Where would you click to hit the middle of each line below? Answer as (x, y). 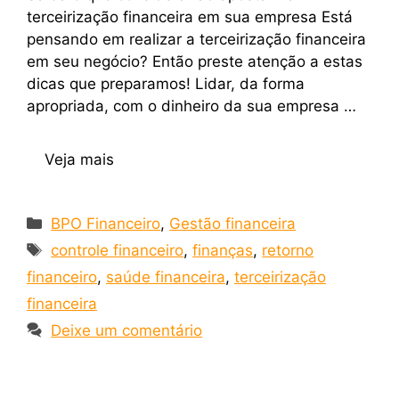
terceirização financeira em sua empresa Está (190, 16)
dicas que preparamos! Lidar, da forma (166, 83)
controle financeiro (118, 251)
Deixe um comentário (127, 331)
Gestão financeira (233, 224)
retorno (288, 251)
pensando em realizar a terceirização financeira (196, 39)
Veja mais (79, 160)
